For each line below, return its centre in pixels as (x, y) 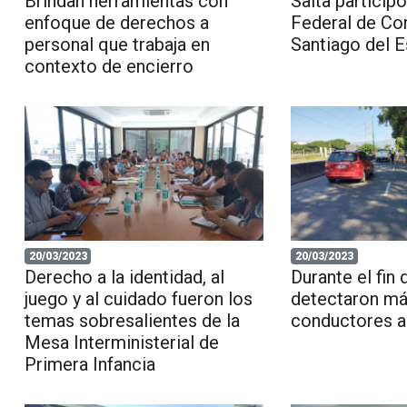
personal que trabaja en (117, 44)
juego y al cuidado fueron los (138, 298)
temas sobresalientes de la (132, 320)
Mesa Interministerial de (121, 342)
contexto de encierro (109, 66)
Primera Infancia (89, 364)
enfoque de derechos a (116, 22)
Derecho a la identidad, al (124, 277)
